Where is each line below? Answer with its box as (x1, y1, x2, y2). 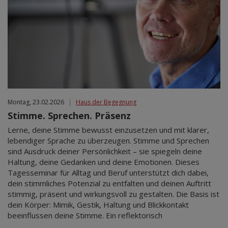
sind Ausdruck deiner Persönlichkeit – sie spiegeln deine (8, 146, 202, 156)
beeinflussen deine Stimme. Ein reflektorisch (8, 210, 162, 220)
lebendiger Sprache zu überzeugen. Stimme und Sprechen (8, 135, 209, 146)
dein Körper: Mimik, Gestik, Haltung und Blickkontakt (8, 199, 189, 210)
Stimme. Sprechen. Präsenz (8, 109, 131, 122)
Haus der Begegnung (76, 97, 136, 106)
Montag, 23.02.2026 (8, 97, 64, 106)
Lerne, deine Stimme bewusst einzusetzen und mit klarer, (8, 124, 209, 135)
